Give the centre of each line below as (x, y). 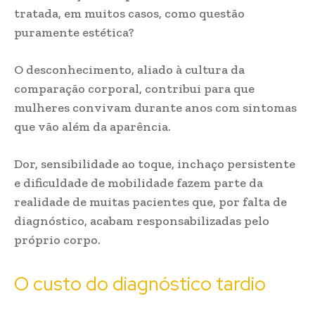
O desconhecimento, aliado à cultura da (129, 70)
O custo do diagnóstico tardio (140, 284)
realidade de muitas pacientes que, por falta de (150, 202)
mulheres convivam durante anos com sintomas (155, 108)
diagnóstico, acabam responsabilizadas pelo (142, 221)
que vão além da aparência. (92, 127)
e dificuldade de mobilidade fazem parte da (139, 183)
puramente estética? (74, 32)
